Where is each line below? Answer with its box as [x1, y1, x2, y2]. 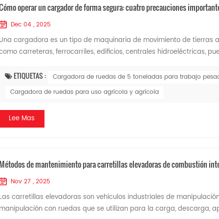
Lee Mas [8, 113, 35, 124]
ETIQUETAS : [13, 70, 47, 81]
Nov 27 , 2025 [10, 177, 50, 186]
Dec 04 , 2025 [10, 20, 51, 29]
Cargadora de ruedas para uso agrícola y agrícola [10, 88, 159, 97]
